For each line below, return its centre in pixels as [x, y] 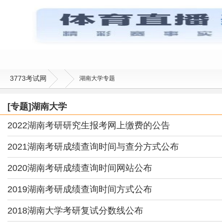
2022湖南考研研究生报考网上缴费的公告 [89, 125]
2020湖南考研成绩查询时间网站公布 [80, 168]
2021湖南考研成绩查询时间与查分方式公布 [93, 147]
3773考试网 [28, 78]
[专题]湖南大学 [37, 107]
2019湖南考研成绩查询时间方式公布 [80, 189]
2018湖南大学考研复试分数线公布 [75, 211]
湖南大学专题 [97, 78]
